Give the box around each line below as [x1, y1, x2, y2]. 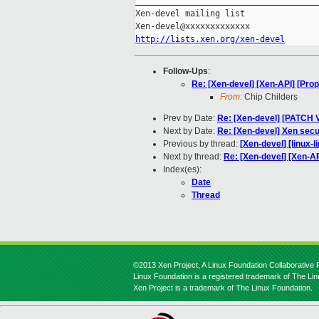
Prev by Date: [163, 113, 217, 124]
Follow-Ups [163, 66, 208, 77]
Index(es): [163, 164, 202, 175]
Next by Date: [163, 126, 217, 137]
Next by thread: [163, 152, 224, 162]
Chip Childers [242, 92, 298, 103]
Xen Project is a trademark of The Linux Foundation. [133, 283, 313, 292]
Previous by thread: [163, 139, 240, 150]
